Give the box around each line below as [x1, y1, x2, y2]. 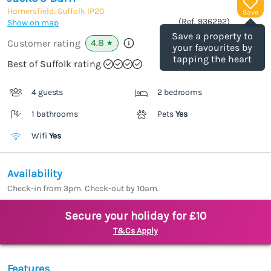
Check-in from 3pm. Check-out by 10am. [7, 183, 159, 194]
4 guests [31, 87, 64, 98]
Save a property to [172, 30, 253, 42]
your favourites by [172, 42, 252, 54]
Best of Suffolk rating [7, 58, 101, 70]
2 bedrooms [157, 87, 202, 98]
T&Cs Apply [113, 226, 158, 237]
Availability [7, 167, 62, 181]
